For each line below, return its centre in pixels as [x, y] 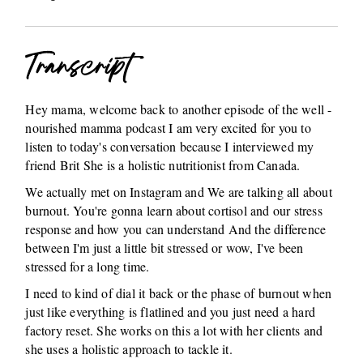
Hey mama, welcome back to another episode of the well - [179, 109]
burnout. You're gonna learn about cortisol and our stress [174, 210]
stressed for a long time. [88, 266]
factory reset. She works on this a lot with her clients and [174, 330]
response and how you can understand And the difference [176, 229]
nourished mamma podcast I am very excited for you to [168, 128]
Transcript [79, 69]
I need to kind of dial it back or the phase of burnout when [179, 293]
